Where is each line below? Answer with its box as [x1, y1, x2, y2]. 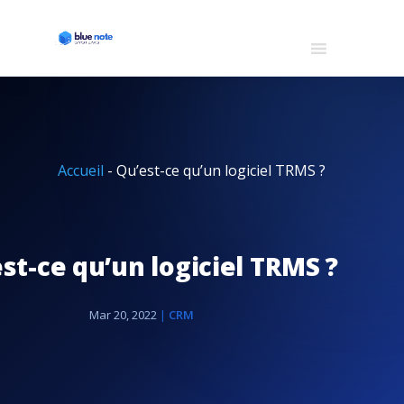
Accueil [58, 161, 104, 180]
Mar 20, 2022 [89, 307, 157, 323]
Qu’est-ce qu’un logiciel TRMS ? [116, 161, 326, 180]
